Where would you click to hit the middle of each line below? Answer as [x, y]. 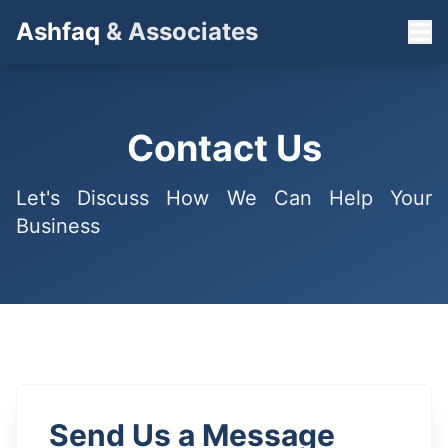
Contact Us [224, 148]
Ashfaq [58, 31]
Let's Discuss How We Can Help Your [224, 198]
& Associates [179, 31]
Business [58, 226]
